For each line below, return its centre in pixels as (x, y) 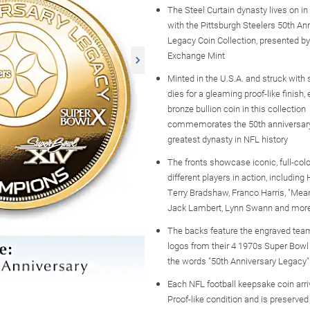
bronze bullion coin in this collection (237, 108)
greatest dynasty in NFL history (228, 139)
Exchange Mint (196, 55)
